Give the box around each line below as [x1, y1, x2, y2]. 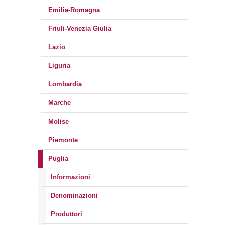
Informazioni [51, 173, 90, 181]
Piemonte [48, 136, 78, 144]
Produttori [51, 210, 82, 218]
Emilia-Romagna [48, 6, 100, 14]
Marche [48, 99, 71, 106]
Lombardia [48, 80, 82, 88]
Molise [48, 118, 69, 125]
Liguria [48, 62, 70, 69]
